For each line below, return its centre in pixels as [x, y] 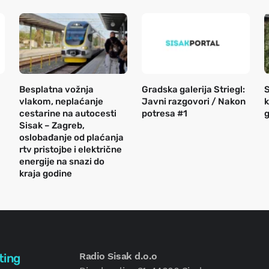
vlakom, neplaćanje [61, 102]
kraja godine [46, 174]
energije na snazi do [62, 162]
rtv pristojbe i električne [71, 150]
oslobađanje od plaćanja [71, 138]
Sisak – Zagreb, [52, 126]
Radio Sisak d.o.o [118, 256]
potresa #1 [165, 114]
